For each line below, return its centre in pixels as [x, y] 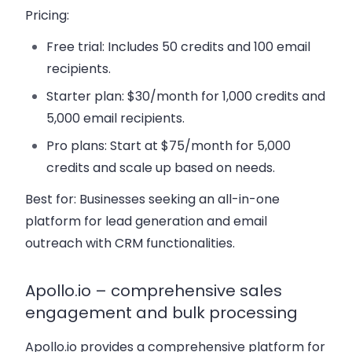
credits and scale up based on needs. [161, 168]
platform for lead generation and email [146, 222]
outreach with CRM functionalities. [130, 244]
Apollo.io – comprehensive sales [154, 291]
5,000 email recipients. [116, 119]
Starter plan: [86, 97]
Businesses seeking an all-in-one [178, 200]
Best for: [51, 200]
